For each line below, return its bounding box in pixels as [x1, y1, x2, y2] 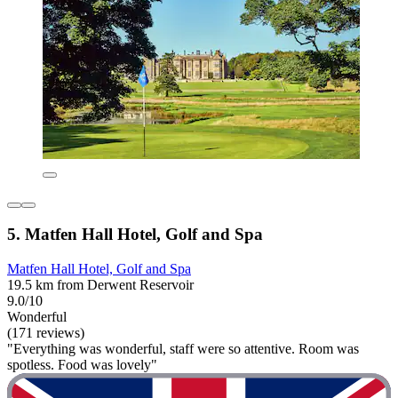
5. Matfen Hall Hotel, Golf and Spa [7, 225, 263, 244]
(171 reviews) [7, 325, 84, 341]
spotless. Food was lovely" [7, 357, 157, 373]
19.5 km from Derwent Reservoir [7, 277, 194, 293]
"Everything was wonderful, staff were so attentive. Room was [7, 341, 359, 357]
